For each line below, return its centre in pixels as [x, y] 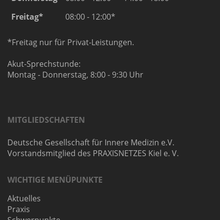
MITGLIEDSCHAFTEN [46, 120]
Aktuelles [24, 199]
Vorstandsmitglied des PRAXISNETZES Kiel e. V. [93, 153]
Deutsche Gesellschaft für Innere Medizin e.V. [91, 143]
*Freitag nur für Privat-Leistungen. [71, 42]
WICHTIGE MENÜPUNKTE [55, 180]
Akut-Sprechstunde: [44, 64]
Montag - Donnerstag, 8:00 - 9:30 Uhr [75, 75]
